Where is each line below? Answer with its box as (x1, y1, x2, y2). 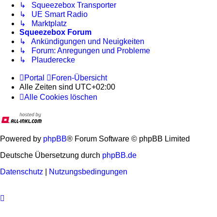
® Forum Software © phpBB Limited (67, 135, 190, 143)
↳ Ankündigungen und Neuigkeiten (19, 37, 144, 46)
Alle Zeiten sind (19, 83, 75, 92)
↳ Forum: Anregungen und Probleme (19, 46, 150, 55)
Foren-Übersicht (51, 74, 107, 82)
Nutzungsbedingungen (49, 168, 127, 176)
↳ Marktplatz (19, 19, 67, 28)
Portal (24, 74, 45, 82)
